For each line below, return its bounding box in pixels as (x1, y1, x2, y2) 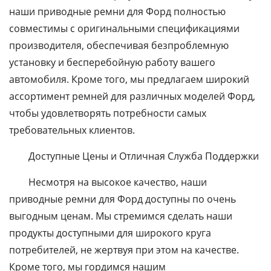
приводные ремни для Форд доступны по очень (9, 192, 236, 206)
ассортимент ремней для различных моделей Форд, (9, 90, 255, 103)
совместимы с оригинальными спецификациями (9, 22, 240, 35)
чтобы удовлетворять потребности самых (9, 106, 206, 120)
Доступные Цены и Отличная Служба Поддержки (28, 149, 259, 163)
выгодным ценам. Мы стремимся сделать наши (9, 209, 232, 223)
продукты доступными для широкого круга (9, 226, 211, 240)
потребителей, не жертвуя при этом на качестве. (9, 243, 239, 256)
